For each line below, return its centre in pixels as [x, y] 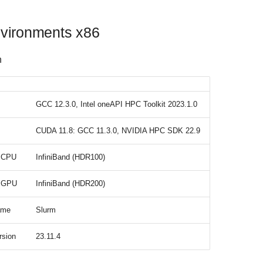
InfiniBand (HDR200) [70, 183]
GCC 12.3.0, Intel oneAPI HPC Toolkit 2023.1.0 [117, 104]
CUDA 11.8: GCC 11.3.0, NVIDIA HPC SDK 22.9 [118, 130]
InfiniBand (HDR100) [70, 157]
